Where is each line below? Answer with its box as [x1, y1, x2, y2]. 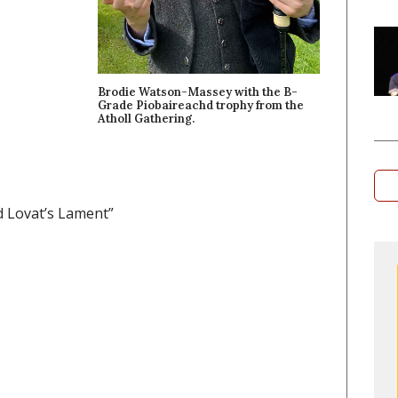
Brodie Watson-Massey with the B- [98, 84, 298, 99]
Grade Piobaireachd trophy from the [98, 97, 305, 113]
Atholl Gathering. [98, 110, 195, 126]
